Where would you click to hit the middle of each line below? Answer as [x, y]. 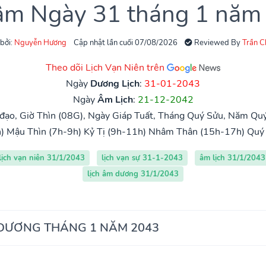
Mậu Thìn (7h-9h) [44, 132]
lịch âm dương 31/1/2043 [133, 174]
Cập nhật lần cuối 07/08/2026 [126, 42]
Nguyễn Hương [40, 42]
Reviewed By [217, 42]
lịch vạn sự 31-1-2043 [142, 158]
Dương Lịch [115, 83]
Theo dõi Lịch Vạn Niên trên [106, 67]
